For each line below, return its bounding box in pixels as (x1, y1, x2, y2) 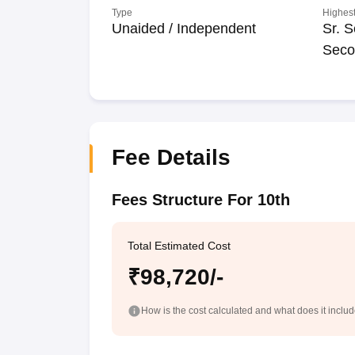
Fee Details (111, 145, 231, 170)
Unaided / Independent (111, 21, 256, 36)
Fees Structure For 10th (111, 191, 290, 208)
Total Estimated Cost (127, 239, 231, 252)
